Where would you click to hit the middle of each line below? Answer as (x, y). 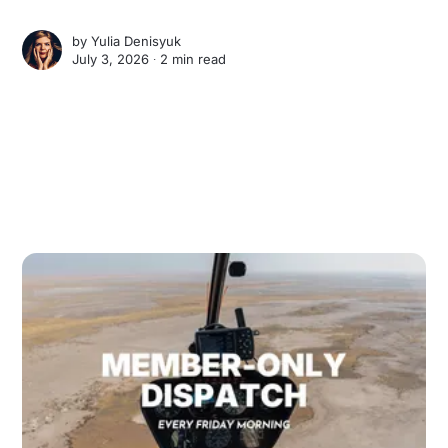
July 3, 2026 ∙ (116, 59)
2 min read (193, 59)
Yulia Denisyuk (136, 41)
